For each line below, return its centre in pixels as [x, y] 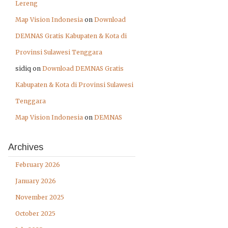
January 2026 [36, 181]
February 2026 [38, 165]
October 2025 [35, 213]
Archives [26, 147]
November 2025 [40, 197]
